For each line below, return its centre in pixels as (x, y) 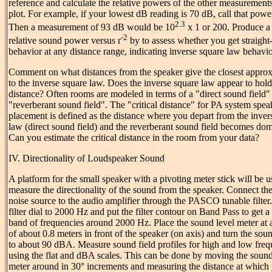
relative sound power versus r (65, 41)
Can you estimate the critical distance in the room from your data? (134, 138)
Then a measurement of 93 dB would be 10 (92, 27)
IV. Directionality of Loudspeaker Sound (87, 158)
